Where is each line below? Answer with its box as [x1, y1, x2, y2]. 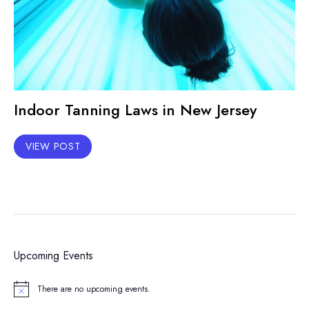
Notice [13, 287, 36, 300]
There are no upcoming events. [37, 283, 150, 296]
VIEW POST [26, 139, 81, 153]
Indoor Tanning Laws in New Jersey [14, 99, 257, 121]
